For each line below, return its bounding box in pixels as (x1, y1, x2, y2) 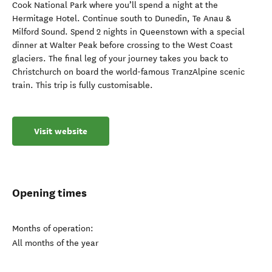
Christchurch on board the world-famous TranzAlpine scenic (12, 67, 245, 77)
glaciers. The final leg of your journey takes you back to (12, 53, 228, 64)
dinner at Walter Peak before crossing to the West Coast (12, 40, 233, 50)
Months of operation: (12, 223, 93, 234)
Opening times (12, 186, 87, 200)
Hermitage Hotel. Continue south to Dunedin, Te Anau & (12, 13, 231, 24)
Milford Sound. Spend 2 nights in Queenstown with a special (12, 27, 245, 37)
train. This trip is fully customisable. (12, 80, 153, 90)
